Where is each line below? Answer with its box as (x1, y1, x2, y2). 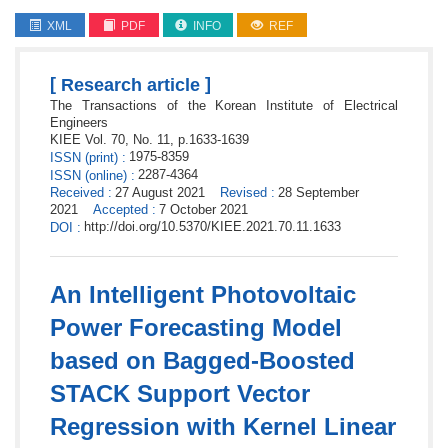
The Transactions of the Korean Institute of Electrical (50, 98, 398, 114)
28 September (278, 185, 359, 201)
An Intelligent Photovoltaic (50, 281, 356, 309)
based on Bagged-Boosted (50, 347, 355, 375)
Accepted (93, 202, 148, 218)
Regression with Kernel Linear (50, 413, 396, 441)
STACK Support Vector (50, 380, 310, 408)
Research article (61, 75, 200, 96)
